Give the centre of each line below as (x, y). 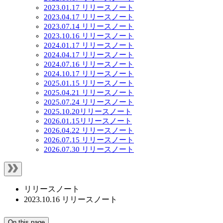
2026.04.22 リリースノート (89, 131)
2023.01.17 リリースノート (89, 8)
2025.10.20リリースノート (88, 112)
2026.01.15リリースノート (88, 121)
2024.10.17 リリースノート (89, 74)
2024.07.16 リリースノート (89, 64)
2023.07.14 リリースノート (89, 27)
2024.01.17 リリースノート (89, 46)
